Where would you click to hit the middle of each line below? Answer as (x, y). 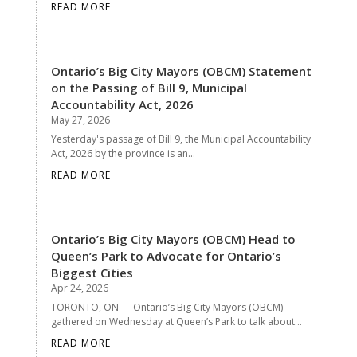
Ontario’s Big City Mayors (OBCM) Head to (173, 239)
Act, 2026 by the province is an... (123, 153)
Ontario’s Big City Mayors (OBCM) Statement (181, 71)
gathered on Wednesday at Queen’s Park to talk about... (176, 321)
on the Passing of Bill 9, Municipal (149, 87)
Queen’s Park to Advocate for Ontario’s (166, 255)
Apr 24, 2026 (79, 288)
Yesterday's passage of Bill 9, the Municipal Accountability (180, 139)
